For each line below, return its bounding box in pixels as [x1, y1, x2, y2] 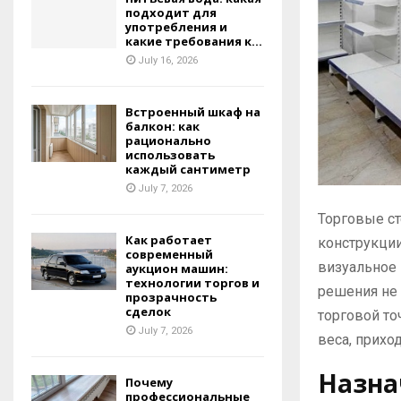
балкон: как [125, 118, 200, 135]
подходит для [125, 4, 217, 21]
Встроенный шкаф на [125, 104, 260, 121]
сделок [125, 303, 171, 320]
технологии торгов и [125, 275, 260, 292]
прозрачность [125, 289, 217, 306]
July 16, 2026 [138, 55, 198, 67]
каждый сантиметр [125, 161, 251, 178]
